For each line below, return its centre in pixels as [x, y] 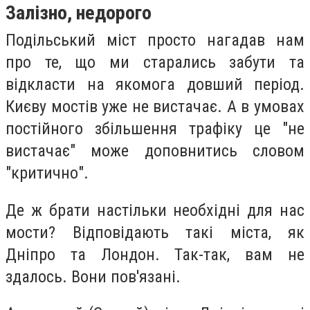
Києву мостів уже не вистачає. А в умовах [155, 106]
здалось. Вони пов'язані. [93, 276]
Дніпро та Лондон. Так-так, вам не [155, 254]
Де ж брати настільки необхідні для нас [155, 210]
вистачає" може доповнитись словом [155, 151]
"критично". [47, 173]
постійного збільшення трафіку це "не [155, 128]
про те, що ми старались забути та [155, 62]
